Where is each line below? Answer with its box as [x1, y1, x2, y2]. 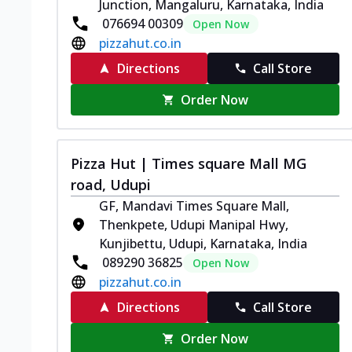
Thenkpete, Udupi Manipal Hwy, [99, 215, 288, 233]
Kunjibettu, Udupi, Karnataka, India [99, 234, 307, 252]
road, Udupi [71, 174, 151, 194]
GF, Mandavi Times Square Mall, [99, 196, 289, 214]
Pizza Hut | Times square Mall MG [71, 153, 306, 173]
